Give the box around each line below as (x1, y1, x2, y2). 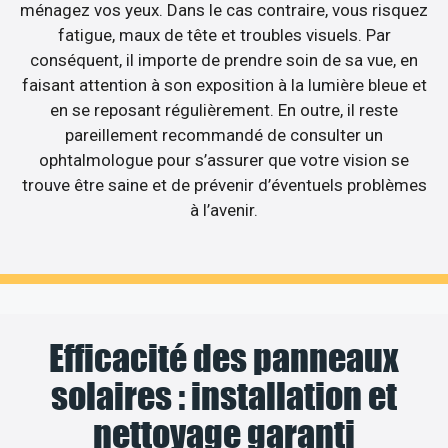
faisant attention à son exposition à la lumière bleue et (21, 75, 427, 96)
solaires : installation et (51, 373, 397, 418)
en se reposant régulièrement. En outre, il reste (50, 100, 398, 121)
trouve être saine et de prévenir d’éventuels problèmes (21, 175, 427, 196)
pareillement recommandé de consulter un (65, 125, 383, 146)
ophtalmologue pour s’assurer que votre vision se (39, 150, 409, 171)
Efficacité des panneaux (49, 335, 399, 380)
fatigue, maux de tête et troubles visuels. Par (57, 25, 391, 46)
